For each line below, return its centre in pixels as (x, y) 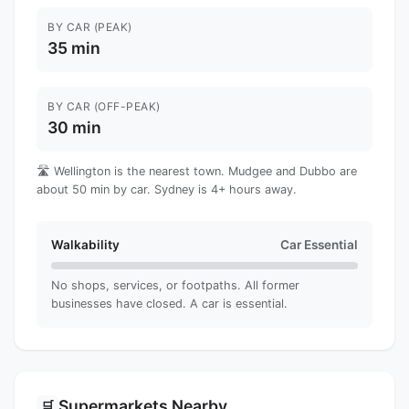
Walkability (85, 244)
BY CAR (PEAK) (90, 26)
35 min (74, 47)
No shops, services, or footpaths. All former (175, 285)
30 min (74, 127)
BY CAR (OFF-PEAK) (104, 106)
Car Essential (319, 244)
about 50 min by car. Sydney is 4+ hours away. (167, 189)
